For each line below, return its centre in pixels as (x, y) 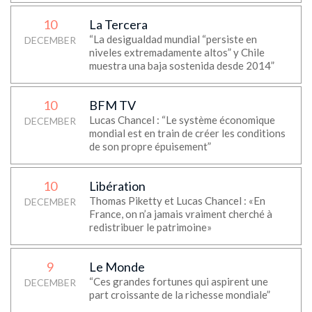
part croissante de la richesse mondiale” (179, 295)
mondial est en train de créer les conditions (187, 133)
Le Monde (117, 267)
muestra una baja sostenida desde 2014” (181, 65)
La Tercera (118, 24)
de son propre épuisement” (150, 146)
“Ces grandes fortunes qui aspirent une (178, 281)
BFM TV (112, 105)
